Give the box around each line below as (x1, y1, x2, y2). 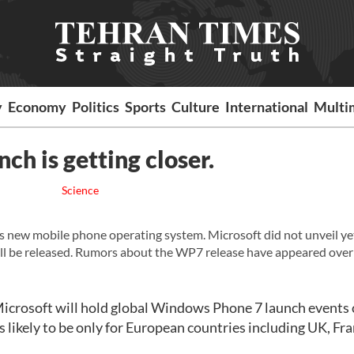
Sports (125, 98, 167, 115)
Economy (8, 98, 67, 115)
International (225, 98, 309, 115)
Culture (171, 98, 220, 115)
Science (61, 183, 99, 197)
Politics (72, 98, 120, 115)
